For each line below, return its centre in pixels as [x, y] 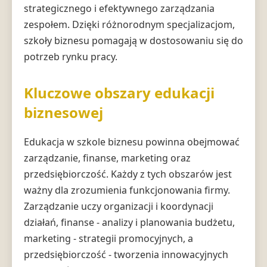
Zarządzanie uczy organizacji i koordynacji [119, 206]
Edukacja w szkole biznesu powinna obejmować [132, 142]
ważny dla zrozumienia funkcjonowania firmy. [127, 190]
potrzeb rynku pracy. [71, 56]
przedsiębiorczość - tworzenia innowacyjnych [126, 254]
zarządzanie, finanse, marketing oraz [107, 158]
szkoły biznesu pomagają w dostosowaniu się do [133, 40]
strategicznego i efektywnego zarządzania [119, 8]
